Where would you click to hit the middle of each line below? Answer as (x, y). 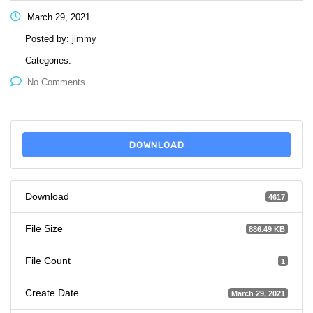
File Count (48, 261)
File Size (44, 228)
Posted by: (49, 39)
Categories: (48, 60)
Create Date (52, 293)
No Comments (56, 82)
